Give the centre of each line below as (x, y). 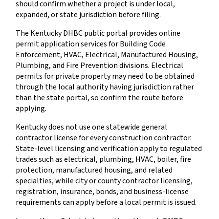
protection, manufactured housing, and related (94, 170)
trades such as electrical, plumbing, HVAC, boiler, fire (103, 159)
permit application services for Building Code (91, 44)
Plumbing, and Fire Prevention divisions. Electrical (99, 65)
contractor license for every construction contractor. (104, 138)
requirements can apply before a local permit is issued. (106, 202)
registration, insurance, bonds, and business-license (102, 191)
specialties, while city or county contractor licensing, (104, 181)
